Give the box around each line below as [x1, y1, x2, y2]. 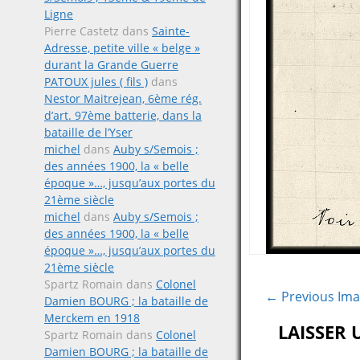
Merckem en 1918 [44, 310, 140, 325]
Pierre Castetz [44, 23, 119, 39]
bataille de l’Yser [44, 125, 133, 140]
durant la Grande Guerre [44, 57, 178, 72]
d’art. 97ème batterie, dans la [44, 108, 202, 123]
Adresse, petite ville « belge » [44, 40, 200, 55]
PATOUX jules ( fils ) [44, 74, 148, 89]
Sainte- [152, 23, 190, 39]
